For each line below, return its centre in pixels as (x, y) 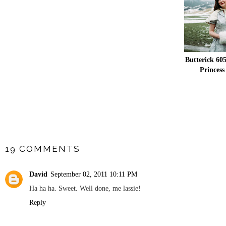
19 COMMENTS (43, 149)
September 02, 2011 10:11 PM (94, 174)
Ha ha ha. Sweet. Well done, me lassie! (85, 188)
